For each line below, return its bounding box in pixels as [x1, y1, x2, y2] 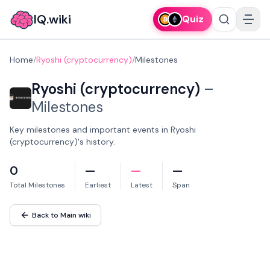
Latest [131, 180, 152, 190]
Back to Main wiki [32, 210, 91, 220]
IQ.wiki [34, 11, 71, 27]
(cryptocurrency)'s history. [10, 136, 115, 147]
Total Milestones [10, 180, 65, 190]
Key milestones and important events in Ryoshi [10, 124, 196, 135]
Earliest [85, 180, 111, 190]
